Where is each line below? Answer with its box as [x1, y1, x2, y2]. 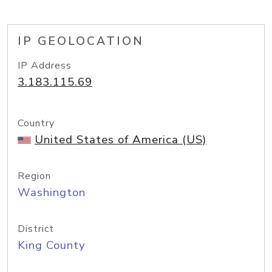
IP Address [18, 59, 72, 72]
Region [18, 169, 51, 183]
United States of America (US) [35, 132, 206, 148]
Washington [18, 185, 86, 200]
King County [18, 237, 86, 253]
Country [18, 117, 55, 130]
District [18, 222, 54, 236]
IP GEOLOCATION [18, 33, 144, 49]
